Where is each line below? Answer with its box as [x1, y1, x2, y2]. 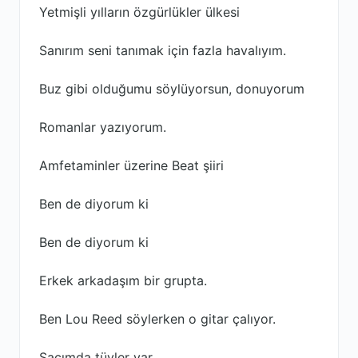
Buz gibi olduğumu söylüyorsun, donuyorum [39, 81, 304, 97]
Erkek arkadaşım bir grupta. [39, 272, 207, 288]
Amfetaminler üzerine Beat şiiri [39, 157, 224, 173]
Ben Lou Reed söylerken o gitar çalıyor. [39, 311, 276, 327]
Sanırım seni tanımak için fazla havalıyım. [39, 42, 286, 58]
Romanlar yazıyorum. [39, 119, 166, 135]
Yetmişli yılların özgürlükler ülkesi [39, 4, 240, 20]
